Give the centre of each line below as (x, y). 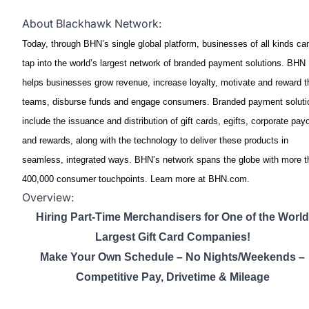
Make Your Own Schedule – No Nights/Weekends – (172, 257)
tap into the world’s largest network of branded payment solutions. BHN (164, 63)
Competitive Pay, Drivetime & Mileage (172, 277)
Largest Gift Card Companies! (172, 237)
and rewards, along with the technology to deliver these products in (155, 140)
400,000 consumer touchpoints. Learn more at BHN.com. (136, 179)
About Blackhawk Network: (92, 23)
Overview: (48, 197)
